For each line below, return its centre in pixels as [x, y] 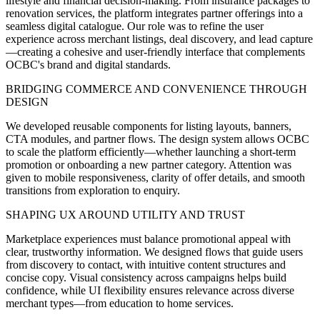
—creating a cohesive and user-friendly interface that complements [155, 51]
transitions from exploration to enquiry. [93, 190]
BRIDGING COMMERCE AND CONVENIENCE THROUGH [156, 89]
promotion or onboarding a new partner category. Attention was [149, 164]
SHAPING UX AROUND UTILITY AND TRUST [125, 214]
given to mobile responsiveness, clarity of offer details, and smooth [155, 177]
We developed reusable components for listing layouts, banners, [149, 126]
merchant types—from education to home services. [120, 303]
